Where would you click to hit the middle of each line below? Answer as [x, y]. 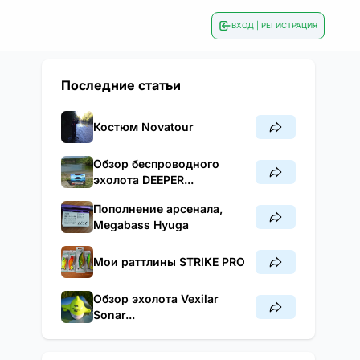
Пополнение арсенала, [158, 209]
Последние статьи [121, 85]
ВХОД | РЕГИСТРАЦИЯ [274, 25]
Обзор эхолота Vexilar [156, 299]
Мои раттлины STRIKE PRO [169, 262]
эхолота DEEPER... [143, 180]
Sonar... [114, 315]
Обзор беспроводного [156, 164]
